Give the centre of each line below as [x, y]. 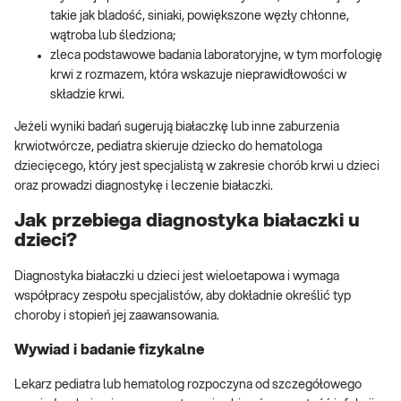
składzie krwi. [87, 94]
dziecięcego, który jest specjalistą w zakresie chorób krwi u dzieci [197, 166]
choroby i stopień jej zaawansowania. [117, 316]
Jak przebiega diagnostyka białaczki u [187, 221]
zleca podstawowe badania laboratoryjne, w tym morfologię [216, 55]
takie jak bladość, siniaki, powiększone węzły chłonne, [200, 16]
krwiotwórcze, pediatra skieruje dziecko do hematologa [168, 146]
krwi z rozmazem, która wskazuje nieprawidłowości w [198, 75]
